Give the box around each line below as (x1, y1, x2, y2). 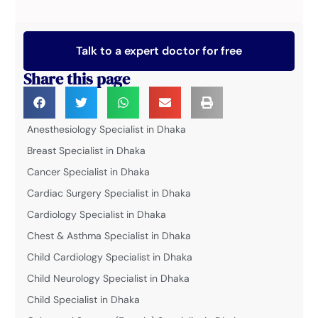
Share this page (23, 67, 131, 89)
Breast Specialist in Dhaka (27, 143, 146, 157)
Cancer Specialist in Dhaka (27, 165, 150, 178)
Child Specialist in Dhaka (27, 292, 141, 306)
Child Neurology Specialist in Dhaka (27, 271, 190, 285)
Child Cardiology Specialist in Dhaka (27, 250, 193, 263)
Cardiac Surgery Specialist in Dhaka (27, 186, 192, 199)
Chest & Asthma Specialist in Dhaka (27, 229, 192, 242)
